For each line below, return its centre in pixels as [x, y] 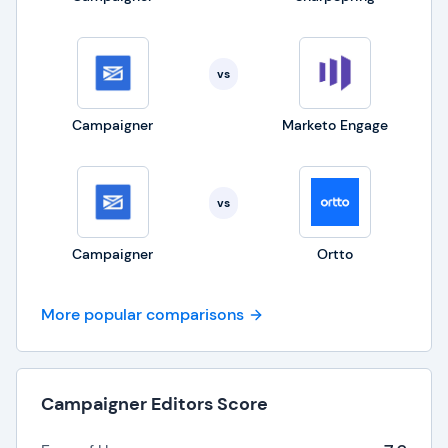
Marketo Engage [335, 125]
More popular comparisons [142, 314]
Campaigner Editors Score [154, 404]
